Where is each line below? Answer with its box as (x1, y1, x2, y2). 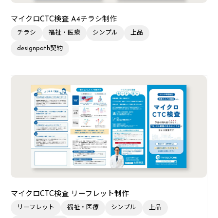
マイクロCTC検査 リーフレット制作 (11, 190, 129, 198)
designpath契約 (17, 45, 63, 52)
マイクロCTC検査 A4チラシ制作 (11, 16, 117, 23)
